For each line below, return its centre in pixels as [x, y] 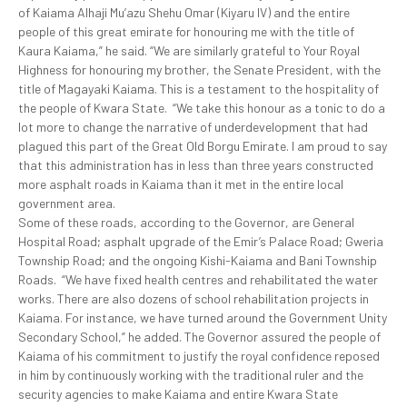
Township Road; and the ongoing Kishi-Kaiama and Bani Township [198, 261]
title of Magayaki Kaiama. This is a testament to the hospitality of [199, 89]
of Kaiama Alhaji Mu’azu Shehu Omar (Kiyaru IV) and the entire [184, 13]
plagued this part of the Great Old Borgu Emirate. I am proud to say [203, 146]
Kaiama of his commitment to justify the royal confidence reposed [199, 356]
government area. [67, 203]
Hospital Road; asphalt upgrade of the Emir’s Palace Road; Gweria [201, 242]
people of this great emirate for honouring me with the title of [186, 32]
